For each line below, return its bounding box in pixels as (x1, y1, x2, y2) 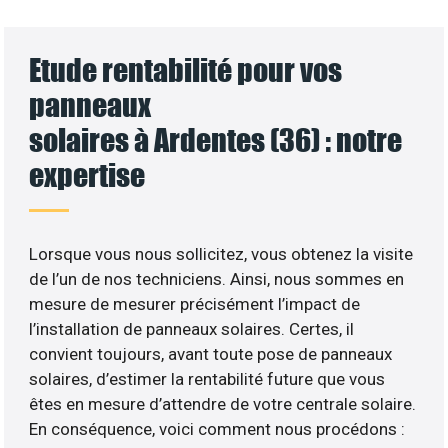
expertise (29, 155, 146, 193)
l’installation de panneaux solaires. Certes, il (29, 318, 355, 339)
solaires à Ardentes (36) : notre (29, 120, 403, 158)
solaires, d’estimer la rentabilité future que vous (29, 368, 386, 389)
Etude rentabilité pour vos (29, 50, 343, 88)
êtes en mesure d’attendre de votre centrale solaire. (29, 393, 417, 414)
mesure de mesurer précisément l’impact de (29, 293, 361, 314)
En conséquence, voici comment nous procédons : (29, 418, 406, 439)
